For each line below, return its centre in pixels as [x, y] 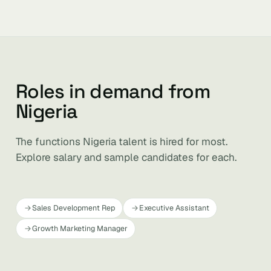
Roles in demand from [113, 91]
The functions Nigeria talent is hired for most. [122, 142]
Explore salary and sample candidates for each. [126, 157]
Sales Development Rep [73, 208]
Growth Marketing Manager [80, 228]
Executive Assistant [174, 208]
